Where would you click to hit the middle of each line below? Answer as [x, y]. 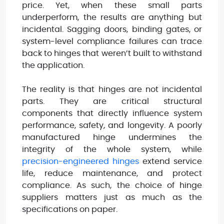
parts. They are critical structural [112, 101]
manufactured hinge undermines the [112, 137]
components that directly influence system [112, 113]
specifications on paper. [70, 209]
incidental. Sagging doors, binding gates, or [112, 29]
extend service [170, 161]
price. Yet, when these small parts [112, 5]
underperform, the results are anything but [112, 17]
